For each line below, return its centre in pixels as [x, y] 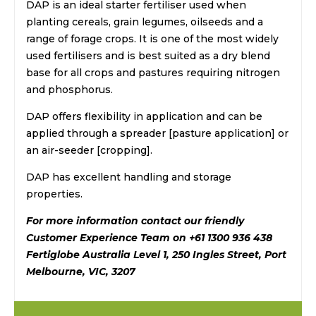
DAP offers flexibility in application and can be [144, 117]
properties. [54, 194]
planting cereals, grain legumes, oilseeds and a [145, 22]
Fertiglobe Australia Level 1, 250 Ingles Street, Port [156, 255]
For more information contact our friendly [135, 221]
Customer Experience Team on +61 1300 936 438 [149, 238]
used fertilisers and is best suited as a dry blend [148, 56]
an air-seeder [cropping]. [89, 151]
